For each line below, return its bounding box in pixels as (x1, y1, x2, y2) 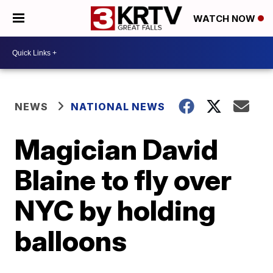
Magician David (15, 132, 219, 166)
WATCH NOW (193, 13, 258, 25)
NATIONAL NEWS (71, 101, 166, 113)
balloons (15, 224, 127, 258)
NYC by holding (15, 193, 216, 227)
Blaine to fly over (15, 163, 232, 197)
